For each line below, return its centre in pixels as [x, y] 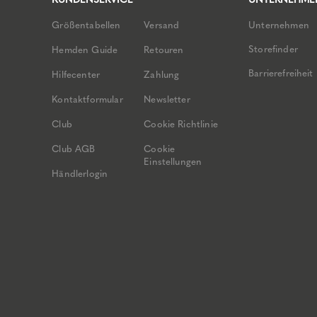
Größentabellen [86, 24]
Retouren [164, 49]
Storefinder [273, 48]
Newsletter [167, 99]
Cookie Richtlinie [181, 123]
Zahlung [162, 74]
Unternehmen [279, 24]
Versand [162, 24]
